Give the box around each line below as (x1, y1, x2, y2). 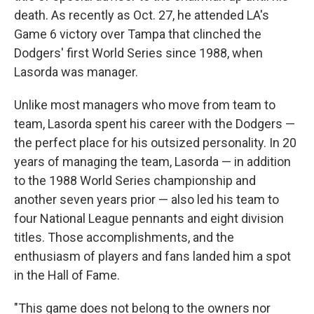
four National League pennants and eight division (14, 211, 284, 226)
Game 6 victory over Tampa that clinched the (14, 27, 261, 41)
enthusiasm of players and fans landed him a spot (14, 249, 291, 264)
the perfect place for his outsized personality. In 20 (14, 135, 296, 150)
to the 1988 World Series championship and (14, 173, 256, 188)
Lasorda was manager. (14, 64, 138, 79)
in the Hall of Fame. (14, 268, 120, 282)
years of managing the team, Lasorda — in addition (14, 154, 291, 169)
